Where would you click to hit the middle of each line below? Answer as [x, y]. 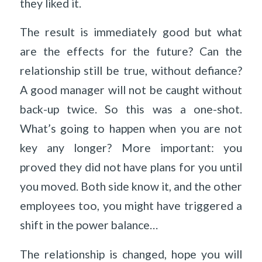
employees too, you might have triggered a [131, 206]
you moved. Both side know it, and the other [131, 187]
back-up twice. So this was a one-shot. [131, 109]
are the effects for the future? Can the [131, 51]
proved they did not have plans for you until [131, 167]
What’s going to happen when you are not [131, 129]
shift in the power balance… [89, 225]
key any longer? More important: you [131, 148]
